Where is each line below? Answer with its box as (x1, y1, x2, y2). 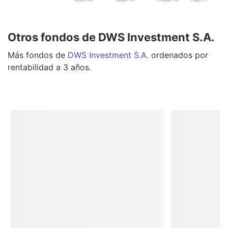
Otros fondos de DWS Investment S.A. (8, 30, 215, 44)
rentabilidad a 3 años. (8, 62, 91, 72)
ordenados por (151, 49, 208, 60)
